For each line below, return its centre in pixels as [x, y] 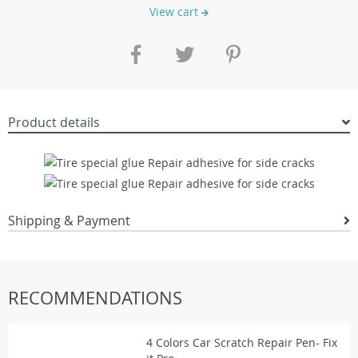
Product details [54, 122]
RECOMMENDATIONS [95, 297]
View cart [175, 12]
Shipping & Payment [69, 220]
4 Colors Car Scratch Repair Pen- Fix [242, 342]
